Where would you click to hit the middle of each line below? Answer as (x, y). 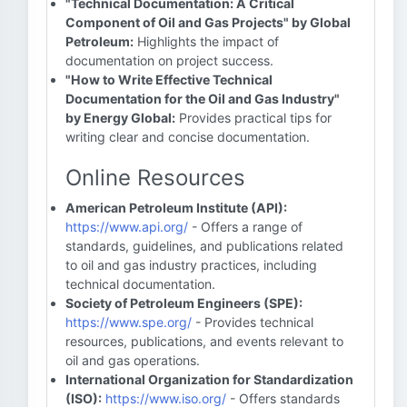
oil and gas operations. (133, 360)
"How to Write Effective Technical (169, 79)
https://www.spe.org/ (129, 322)
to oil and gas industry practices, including (191, 265)
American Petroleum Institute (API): (176, 208)
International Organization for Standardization (209, 379)
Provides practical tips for (253, 118)
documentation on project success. (169, 60)
